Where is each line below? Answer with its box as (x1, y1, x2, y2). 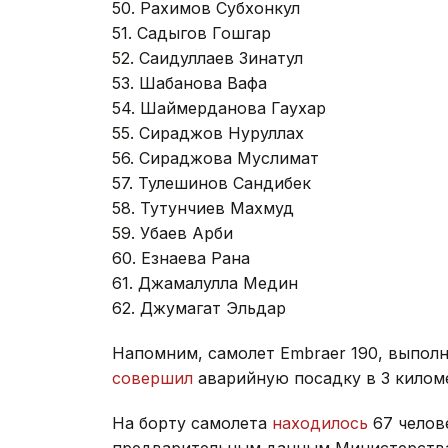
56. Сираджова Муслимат (112, 147, 319, 168)
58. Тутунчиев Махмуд (112, 197, 294, 218)
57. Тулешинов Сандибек (112, 172, 311, 193)
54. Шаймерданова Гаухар (112, 97, 326, 118)
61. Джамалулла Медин (112, 272, 298, 293)
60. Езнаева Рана (112, 247, 250, 268)
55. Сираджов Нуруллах (112, 122, 304, 143)
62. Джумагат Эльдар (112, 297, 286, 318)
